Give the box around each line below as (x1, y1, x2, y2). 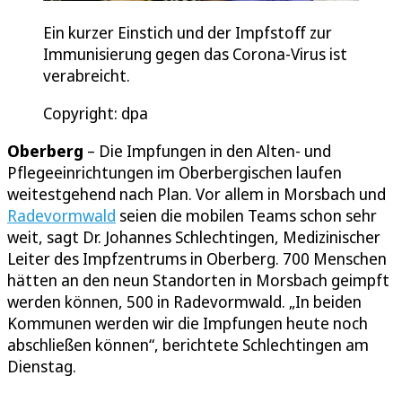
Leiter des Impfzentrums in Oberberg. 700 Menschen (7, 248, 387, 270)
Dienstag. (7, 355, 76, 378)
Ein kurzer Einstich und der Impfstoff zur (43, 22, 332, 44)
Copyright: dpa (43, 102, 148, 125)
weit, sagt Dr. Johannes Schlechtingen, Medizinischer (7, 226, 380, 249)
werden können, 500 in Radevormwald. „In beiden (7, 291, 362, 313)
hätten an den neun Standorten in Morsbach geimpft (7, 269, 389, 292)
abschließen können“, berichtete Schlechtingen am (7, 334, 369, 356)
